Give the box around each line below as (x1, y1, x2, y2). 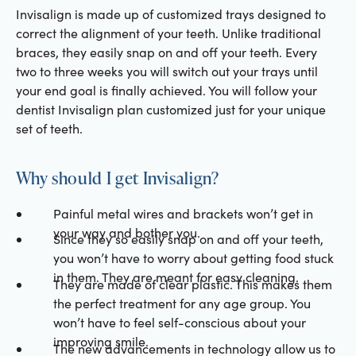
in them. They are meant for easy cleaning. (52, 269, 299, 286)
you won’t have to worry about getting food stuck (52, 250, 334, 267)
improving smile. (52, 332, 149, 350)
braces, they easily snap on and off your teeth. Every (15, 44, 317, 61)
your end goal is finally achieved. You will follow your (15, 82, 317, 99)
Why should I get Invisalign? (15, 165, 219, 189)
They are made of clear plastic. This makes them (52, 275, 332, 292)
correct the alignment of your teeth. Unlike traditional (15, 25, 321, 42)
